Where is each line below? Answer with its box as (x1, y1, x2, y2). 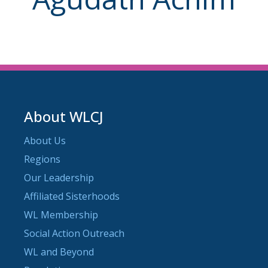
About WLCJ (24, 106, 103, 126)
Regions (24, 152, 60, 166)
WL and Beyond (24, 245, 94, 258)
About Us (24, 133, 66, 147)
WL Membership (24, 208, 98, 221)
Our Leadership (24, 170, 94, 184)
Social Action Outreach (24, 226, 124, 240)
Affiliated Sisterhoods (24, 189, 120, 203)
